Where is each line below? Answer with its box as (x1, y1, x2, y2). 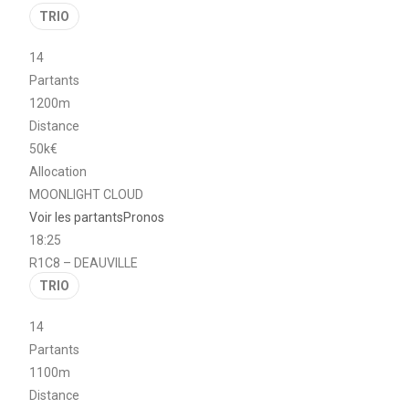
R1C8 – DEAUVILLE (29, 255, 139, 270)
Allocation (29, 163, 88, 179)
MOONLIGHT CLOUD (29, 186, 144, 202)
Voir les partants (29, 209, 124, 225)
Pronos (123, 209, 165, 225)
